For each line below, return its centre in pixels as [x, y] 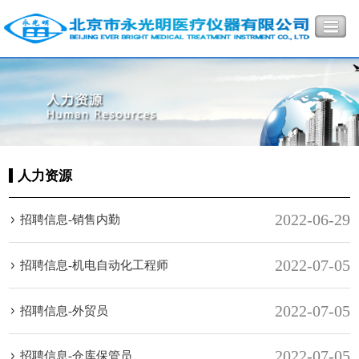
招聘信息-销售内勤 [70, 219]
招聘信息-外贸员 [64, 310]
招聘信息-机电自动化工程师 [94, 264]
